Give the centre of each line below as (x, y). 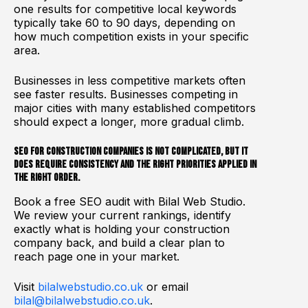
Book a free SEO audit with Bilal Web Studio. (130, 201)
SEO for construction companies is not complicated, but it (131, 151)
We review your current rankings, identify (122, 215)
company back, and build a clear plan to (119, 242)
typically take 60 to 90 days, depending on (124, 22)
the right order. (47, 177)
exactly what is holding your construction (122, 229)
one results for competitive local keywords (125, 9)
